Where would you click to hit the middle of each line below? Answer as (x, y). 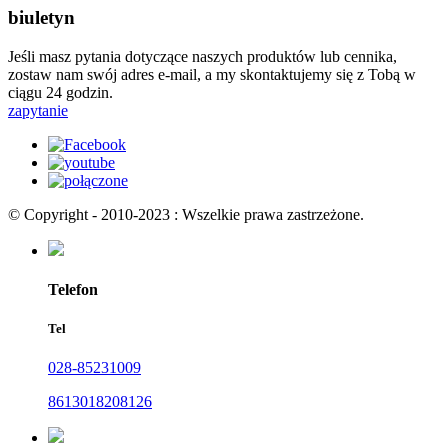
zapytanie (38, 110)
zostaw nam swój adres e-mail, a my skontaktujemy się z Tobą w (212, 74)
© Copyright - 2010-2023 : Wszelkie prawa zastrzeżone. (186, 214)
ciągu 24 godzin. (60, 92)
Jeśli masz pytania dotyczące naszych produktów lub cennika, (202, 56)
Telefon (73, 289)
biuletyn (41, 17)
